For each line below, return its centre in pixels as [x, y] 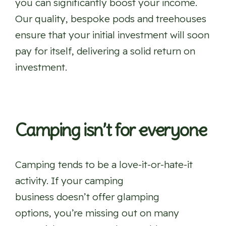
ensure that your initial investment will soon [112, 35]
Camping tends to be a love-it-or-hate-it [104, 165]
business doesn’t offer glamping [87, 197]
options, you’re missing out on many [97, 213]
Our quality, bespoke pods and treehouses [111, 19]
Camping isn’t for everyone [111, 130]
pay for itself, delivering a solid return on [105, 51]
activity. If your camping [69, 181]
